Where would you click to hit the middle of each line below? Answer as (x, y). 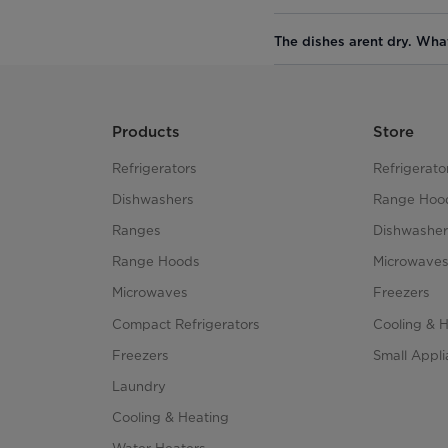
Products (145, 131)
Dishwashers (153, 198)
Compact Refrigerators (186, 323)
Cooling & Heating (170, 417)
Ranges (136, 230)
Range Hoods (156, 261)
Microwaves (150, 292)
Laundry (139, 386)
